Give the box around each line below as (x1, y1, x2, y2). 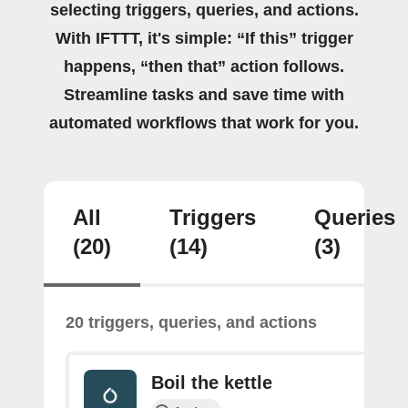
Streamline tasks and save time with (64, 85, 344, 104)
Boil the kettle (151, 372, 272, 393)
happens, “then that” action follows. (64, 56, 344, 76)
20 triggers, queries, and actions (66, 312, 317, 331)
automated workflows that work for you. (49, 113, 359, 132)
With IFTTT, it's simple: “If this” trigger (55, 28, 353, 47)
